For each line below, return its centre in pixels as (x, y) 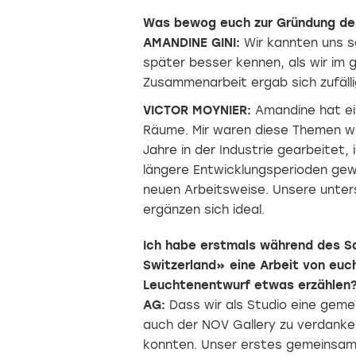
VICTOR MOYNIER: (197, 110)
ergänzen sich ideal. (203, 210)
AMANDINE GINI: (191, 43)
